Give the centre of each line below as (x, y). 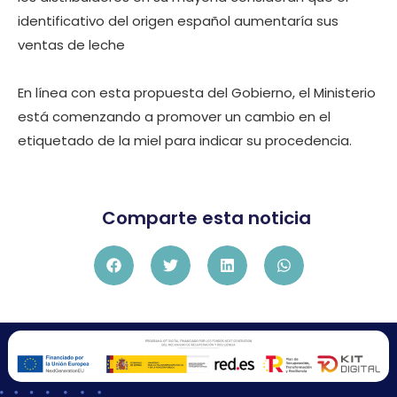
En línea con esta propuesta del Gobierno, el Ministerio (197, 93)
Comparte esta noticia (206, 218)
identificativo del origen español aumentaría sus (178, 21)
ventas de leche (71, 45)
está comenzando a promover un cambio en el (174, 117)
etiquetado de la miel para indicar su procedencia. (185, 141)
